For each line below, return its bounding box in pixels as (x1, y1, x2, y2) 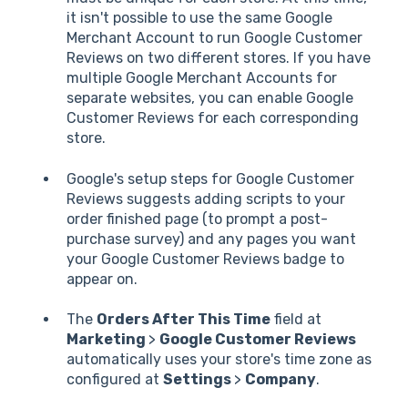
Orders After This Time (97, 311, 270, 329)
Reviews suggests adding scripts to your (66, 189, 345, 208)
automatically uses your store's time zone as (66, 351, 372, 369)
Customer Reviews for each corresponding (66, 109, 359, 127)
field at (270, 311, 321, 329)
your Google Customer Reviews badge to (66, 250, 344, 268)
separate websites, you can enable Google (66, 89, 353, 107)
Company (245, 371, 316, 389)
